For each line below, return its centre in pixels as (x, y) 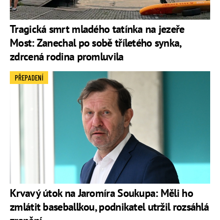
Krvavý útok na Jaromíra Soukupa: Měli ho (101, 193)
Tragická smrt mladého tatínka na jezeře (97, 29)
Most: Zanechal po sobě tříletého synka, (96, 42)
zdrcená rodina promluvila (67, 56)
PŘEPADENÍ (29, 77)
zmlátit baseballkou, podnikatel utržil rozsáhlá (110, 206)
